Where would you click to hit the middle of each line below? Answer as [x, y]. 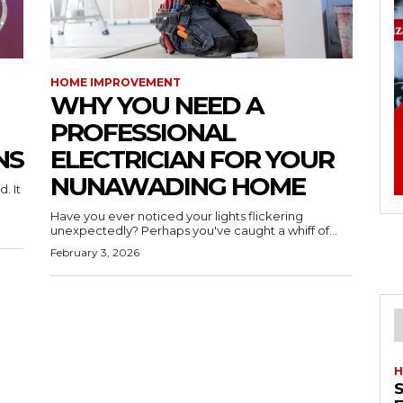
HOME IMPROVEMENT [116, 83]
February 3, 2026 [95, 253]
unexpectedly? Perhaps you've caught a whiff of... [194, 231]
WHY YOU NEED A [157, 106]
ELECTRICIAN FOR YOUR [192, 160]
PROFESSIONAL [143, 133]
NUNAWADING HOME [178, 187]
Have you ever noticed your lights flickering [177, 216]
